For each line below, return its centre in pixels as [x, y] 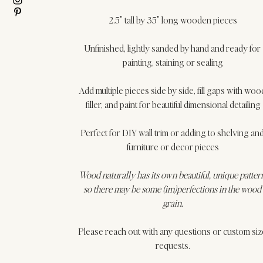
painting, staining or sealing [173, 62]
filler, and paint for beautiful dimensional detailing [173, 104]
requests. [173, 245]
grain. [173, 203]
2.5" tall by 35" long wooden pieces [173, 19]
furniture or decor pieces [173, 146]
